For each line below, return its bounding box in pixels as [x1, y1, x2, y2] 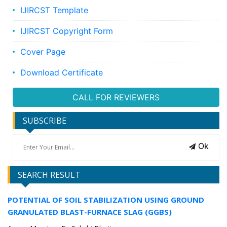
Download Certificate [20, 67, 103, 78]
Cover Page [20, 47, 65, 57]
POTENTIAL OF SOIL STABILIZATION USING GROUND [8, 195, 204, 205]
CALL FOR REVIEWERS [72, 92, 160, 103]
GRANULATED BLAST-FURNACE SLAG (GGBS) [8, 207, 172, 217]
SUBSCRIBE [23, 115, 66, 127]
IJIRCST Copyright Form [20, 26, 113, 36]
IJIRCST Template [20, 5, 88, 16]
